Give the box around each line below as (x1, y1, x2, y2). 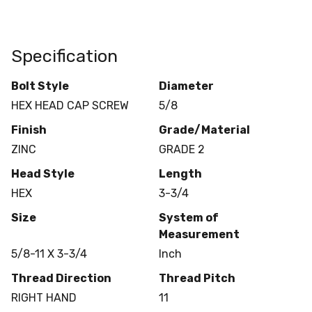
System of (158, 210, 219, 224)
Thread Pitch (158, 271, 235, 285)
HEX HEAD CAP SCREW (11, 98, 129, 112)
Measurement (158, 227, 240, 241)
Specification (11, 45, 118, 66)
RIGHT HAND (11, 290, 77, 304)
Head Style (11, 166, 75, 180)
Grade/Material (158, 123, 250, 136)
